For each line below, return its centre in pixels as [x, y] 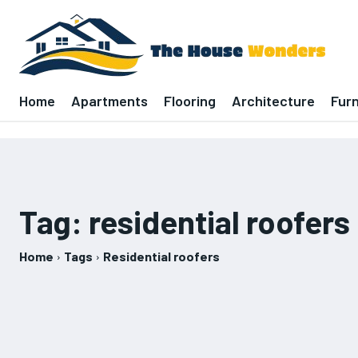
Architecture [273, 101]
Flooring [190, 101]
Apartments [109, 101]
